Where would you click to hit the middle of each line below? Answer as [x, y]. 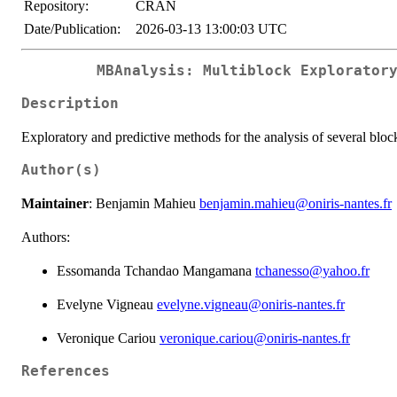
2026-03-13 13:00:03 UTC [211, 29]
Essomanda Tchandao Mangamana [156, 270]
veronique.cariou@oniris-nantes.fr [255, 338]
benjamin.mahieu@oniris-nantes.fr [296, 203]
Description [70, 103]
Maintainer [55, 203]
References [66, 371]
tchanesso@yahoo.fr [312, 270]
